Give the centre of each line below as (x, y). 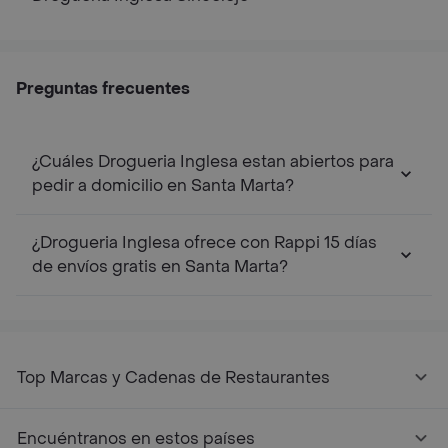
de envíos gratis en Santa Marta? (160, 266)
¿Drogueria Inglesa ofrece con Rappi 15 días (204, 242)
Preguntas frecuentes (103, 88)
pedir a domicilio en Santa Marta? (163, 185)
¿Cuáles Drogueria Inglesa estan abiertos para (213, 161)
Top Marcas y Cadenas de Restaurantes (173, 377)
